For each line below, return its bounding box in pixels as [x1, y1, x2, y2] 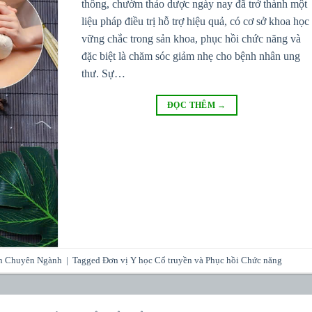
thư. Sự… [81, 68, 126, 79]
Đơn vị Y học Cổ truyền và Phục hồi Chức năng [102, 255, 283, 265]
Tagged [72, 255, 103, 265]
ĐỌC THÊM [167, 100, 218, 110]
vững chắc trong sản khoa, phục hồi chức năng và [81, 33, 302, 45]
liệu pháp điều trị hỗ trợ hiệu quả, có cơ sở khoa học [81, 15, 310, 27]
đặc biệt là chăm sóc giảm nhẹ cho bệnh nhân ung [81, 50, 301, 62]
